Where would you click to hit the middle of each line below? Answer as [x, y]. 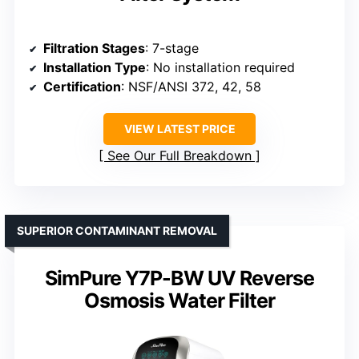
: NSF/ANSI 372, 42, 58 [191, 87]
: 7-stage [172, 48]
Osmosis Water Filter [179, 301]
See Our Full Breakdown [179, 156]
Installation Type [95, 68]
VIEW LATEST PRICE [179, 129]
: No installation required [220, 68]
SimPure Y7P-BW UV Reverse [179, 278]
